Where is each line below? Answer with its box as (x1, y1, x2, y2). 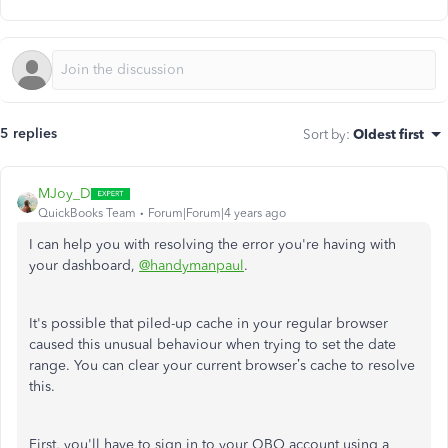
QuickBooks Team (38, 206, 136, 220)
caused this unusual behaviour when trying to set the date (29, 336, 396, 353)
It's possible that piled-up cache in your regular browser (29, 315, 388, 332)
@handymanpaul (139, 257, 244, 274)
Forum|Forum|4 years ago (148, 206, 286, 220)
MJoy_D (38, 185, 91, 202)
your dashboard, (29, 257, 139, 274)
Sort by (303, 126, 346, 142)
